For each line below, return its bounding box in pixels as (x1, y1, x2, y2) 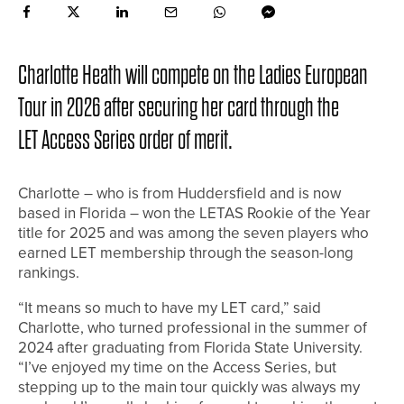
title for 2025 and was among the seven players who (18, 222, 369, 245)
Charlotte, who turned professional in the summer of (18, 317, 367, 340)
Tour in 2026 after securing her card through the (18, 94, 339, 123)
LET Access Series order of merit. (18, 126, 233, 155)
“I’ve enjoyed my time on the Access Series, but (18, 356, 336, 380)
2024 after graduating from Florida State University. (18, 336, 363, 360)
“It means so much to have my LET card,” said (18, 297, 321, 320)
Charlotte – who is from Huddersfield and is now (18, 182, 341, 206)
